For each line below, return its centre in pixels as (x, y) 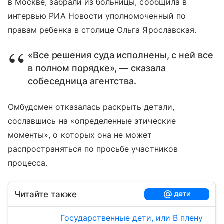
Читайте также (46, 194)
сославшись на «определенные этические (92, 121)
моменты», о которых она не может (80, 135)
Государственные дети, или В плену (132, 218)
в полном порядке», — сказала (97, 68)
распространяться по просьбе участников (93, 149)
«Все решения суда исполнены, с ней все (121, 55)
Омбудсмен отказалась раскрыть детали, (91, 107)
